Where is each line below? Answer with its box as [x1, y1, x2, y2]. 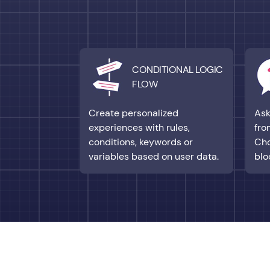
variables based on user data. [89, 149, 219, 163]
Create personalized [89, 106, 178, 119]
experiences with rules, [89, 121, 190, 134]
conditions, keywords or [89, 135, 193, 148]
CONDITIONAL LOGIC [132, 63, 223, 76]
